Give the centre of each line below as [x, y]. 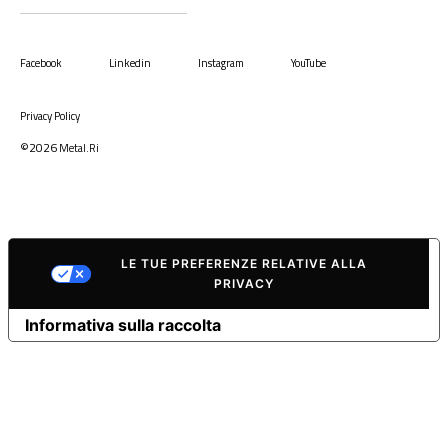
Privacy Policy [50, 115]
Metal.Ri [79, 147]
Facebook [41, 62]
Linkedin [130, 62]
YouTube [308, 62]
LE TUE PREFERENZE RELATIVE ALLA [244, 263]
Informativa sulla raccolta [123, 324]
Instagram [221, 62]
